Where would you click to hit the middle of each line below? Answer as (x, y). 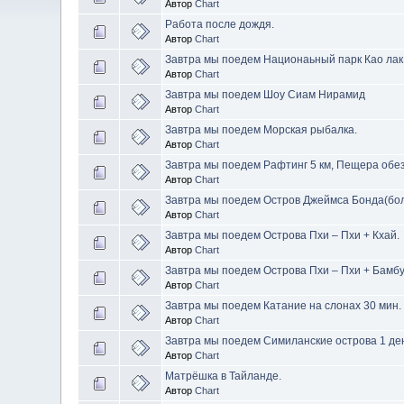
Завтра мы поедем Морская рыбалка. (262, 130)
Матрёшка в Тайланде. (224, 376)
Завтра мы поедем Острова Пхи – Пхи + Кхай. (283, 235)
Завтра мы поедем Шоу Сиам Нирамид (266, 95)
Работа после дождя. (220, 24)
